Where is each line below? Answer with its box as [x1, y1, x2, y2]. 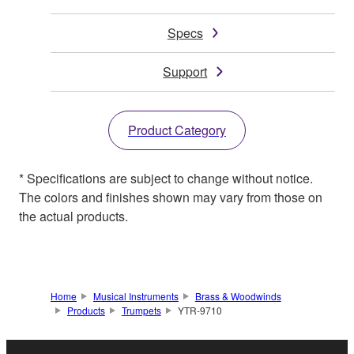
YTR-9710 [177, 303, 222, 317]
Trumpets [121, 303, 161, 317]
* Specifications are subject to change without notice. [19, 168, 313, 187]
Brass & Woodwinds [194, 288, 281, 303]
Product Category [128, 120, 226, 139]
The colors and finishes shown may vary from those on [19, 187, 322, 206]
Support [163, 62, 208, 81]
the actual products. [19, 206, 128, 225]
